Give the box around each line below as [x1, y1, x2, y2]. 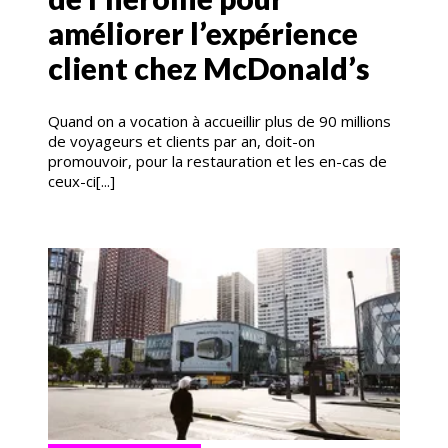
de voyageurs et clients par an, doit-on [48, 131, 315, 152]
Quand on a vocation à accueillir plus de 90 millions [48, 111, 391, 132]
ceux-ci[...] [48, 171, 115, 192]
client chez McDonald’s [48, 50, 370, 87]
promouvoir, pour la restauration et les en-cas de [48, 151, 387, 172]
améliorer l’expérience [48, 15, 358, 52]
